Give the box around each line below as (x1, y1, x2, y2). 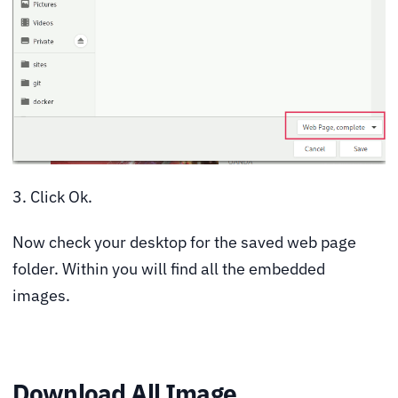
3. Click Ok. (12, 186, 92, 207)
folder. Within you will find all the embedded (12, 259, 325, 280)
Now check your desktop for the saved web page (12, 232, 356, 253)
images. (12, 285, 70, 306)
